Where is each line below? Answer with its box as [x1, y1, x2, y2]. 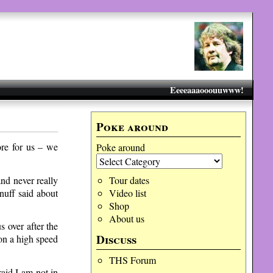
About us [108, 212, 144, 225]
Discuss [96, 231, 137, 248]
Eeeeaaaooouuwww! [169, 83, 244, 96]
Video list [108, 186, 146, 199]
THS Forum [108, 253, 156, 266]
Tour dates [108, 174, 149, 186]
